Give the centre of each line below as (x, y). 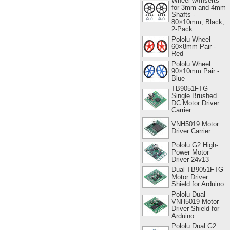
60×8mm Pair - (193, 46)
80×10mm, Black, (198, 22)
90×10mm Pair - (195, 71)
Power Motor (190, 152)
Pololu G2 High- (195, 145)
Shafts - (183, 14)
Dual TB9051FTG (197, 169)
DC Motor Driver (195, 103)
